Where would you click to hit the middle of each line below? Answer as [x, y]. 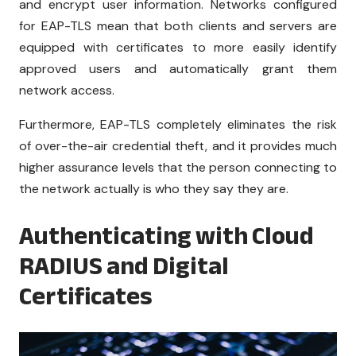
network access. [67, 90]
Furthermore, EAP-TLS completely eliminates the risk [178, 124]
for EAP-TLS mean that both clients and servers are [178, 25]
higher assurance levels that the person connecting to [178, 167]
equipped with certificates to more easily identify [178, 47]
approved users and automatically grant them [178, 68]
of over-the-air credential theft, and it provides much [178, 145]
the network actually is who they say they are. [154, 188]
